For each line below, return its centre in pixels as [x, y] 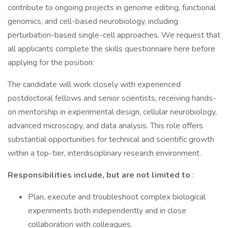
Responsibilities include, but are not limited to [100, 175]
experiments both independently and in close [107, 211]
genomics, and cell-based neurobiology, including [93, 21]
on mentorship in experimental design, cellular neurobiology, [112, 112]
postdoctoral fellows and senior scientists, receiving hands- [112, 98]
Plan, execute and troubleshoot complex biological [117, 197]
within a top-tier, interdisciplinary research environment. [104, 153]
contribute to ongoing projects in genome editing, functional [112, 8]
